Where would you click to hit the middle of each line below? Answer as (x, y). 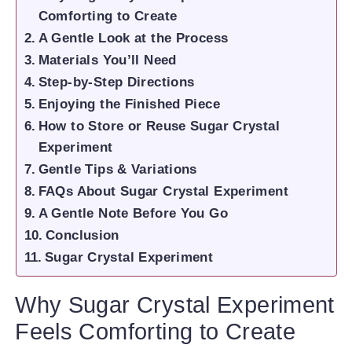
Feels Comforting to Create (156, 332)
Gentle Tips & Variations (117, 169)
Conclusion (82, 235)
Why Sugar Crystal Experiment (175, 305)
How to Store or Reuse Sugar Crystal (159, 126)
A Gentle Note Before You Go (133, 213)
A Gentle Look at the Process (133, 38)
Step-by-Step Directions (116, 82)
